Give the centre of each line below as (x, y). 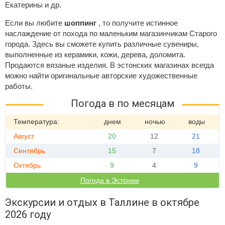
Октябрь (27, 165)
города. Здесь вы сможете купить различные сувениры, (102, 44)
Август (24, 136)
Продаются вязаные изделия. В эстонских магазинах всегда (109, 65)
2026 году (28, 214)
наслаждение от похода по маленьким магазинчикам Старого (111, 33)
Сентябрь (29, 151)
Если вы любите (35, 23)
